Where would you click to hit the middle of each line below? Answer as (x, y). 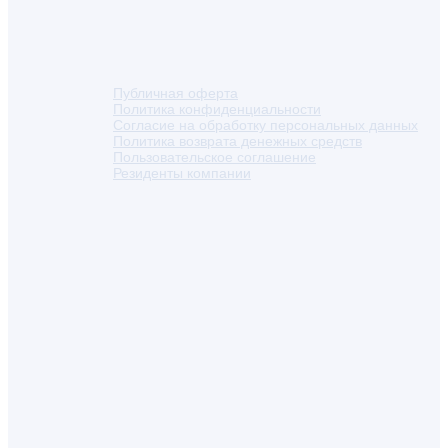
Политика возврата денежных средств (237, 141)
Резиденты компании (182, 173)
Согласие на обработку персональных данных (265, 125)
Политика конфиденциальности (217, 109)
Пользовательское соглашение (214, 157)
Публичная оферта (175, 93)
